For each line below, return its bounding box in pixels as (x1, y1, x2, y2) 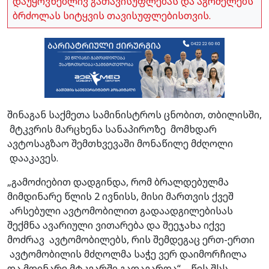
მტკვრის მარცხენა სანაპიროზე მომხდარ (7, 122, 217, 136)
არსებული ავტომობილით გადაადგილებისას (7, 204, 233, 217)
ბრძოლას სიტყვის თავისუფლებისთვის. (13, 8, 211, 22)
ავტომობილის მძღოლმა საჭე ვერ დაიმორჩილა (7, 247, 247, 261)
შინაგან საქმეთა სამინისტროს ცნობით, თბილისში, (7, 107, 262, 121)
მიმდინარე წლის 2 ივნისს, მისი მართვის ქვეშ (7, 189, 234, 203)
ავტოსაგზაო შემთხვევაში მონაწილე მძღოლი (7, 136, 233, 150)
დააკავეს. (7, 151, 58, 165)
